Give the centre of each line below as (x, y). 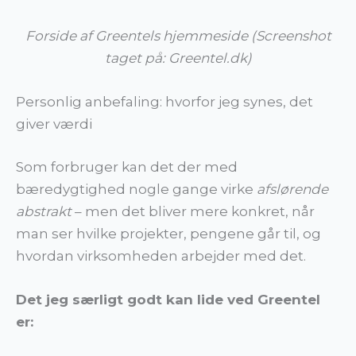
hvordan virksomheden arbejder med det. (161, 255)
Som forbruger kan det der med (127, 166)
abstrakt (44, 211)
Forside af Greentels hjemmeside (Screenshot (178, 36)
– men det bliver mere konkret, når (193, 211)
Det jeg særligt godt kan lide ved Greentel (168, 299)
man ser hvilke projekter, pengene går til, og (168, 233)
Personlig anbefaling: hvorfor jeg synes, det (164, 102)
